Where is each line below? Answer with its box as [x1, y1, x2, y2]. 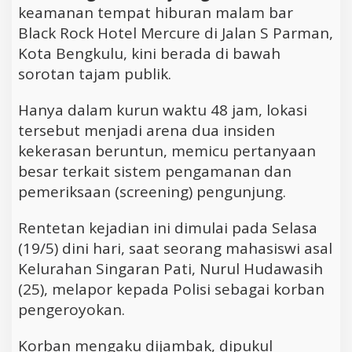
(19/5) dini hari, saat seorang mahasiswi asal [18, 237, 332, 258]
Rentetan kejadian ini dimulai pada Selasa [18, 217, 317, 238]
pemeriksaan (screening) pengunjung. [18, 181, 286, 202]
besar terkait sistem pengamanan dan [18, 160, 291, 181]
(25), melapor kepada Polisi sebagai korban [18, 278, 324, 299]
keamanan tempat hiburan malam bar [18, 2, 293, 23]
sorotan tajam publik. [18, 63, 171, 84]
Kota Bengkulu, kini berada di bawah [18, 42, 280, 64]
